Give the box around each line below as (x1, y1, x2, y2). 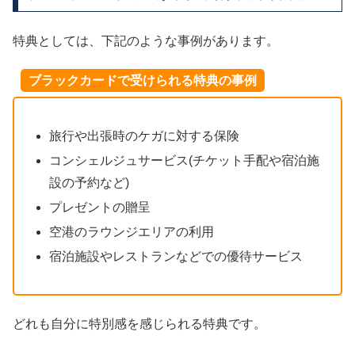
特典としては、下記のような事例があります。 (13, 33, 279, 48)
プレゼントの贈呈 (49, 200, 151, 215)
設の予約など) (49, 175, 130, 189)
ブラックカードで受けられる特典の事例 (29, 74, 257, 88)
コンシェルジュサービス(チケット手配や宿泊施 (49, 153, 320, 167)
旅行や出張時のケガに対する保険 (49, 128, 240, 143)
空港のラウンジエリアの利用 (49, 225, 215, 239)
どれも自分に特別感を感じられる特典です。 (13, 317, 266, 331)
